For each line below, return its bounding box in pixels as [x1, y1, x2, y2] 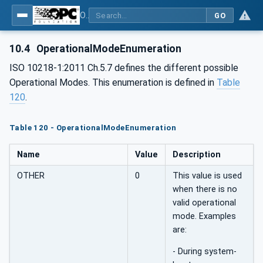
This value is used [173, 170, 242, 181]
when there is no [173, 184, 237, 194]
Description [173, 149, 221, 160]
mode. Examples [173, 211, 236, 221]
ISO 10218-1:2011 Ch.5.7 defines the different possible [9, 62, 238, 73]
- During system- [173, 247, 237, 257]
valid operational [173, 197, 236, 208]
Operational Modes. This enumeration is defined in [9, 76, 217, 88]
